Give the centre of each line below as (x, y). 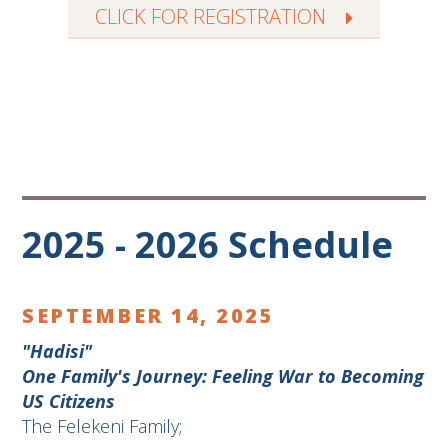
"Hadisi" (57, 351)
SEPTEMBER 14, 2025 (148, 316)
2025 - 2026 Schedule (208, 245)
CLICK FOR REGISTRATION (210, 16)
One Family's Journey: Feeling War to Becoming (223, 376)
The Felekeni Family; (102, 426)
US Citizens (69, 401)
